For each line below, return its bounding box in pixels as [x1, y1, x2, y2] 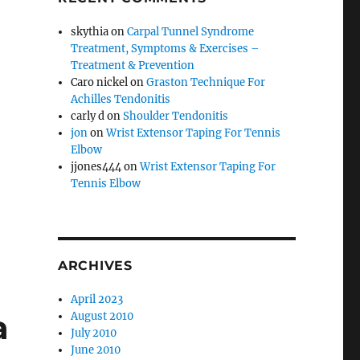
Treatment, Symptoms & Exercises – [71, 42, 260, 56]
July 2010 [71, 326, 117, 341]
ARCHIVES [57, 258, 133, 274]
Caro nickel [71, 76, 129, 90]
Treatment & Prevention [71, 59, 195, 73]
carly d [71, 109, 105, 124]
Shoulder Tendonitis [123, 109, 229, 124]
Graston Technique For [146, 76, 266, 90]
